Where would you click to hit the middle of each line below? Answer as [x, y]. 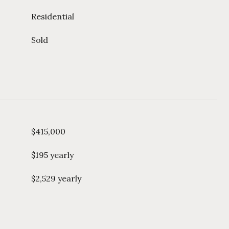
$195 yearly [52, 155]
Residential [53, 16]
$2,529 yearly [56, 178]
